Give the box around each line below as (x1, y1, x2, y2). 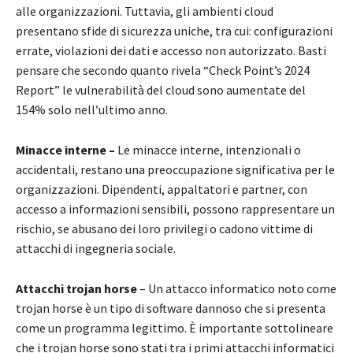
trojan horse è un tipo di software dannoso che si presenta (16, 300, 325, 317)
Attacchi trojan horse (16, 281, 137, 297)
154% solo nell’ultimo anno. (16, 102, 168, 118)
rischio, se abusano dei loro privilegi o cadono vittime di (16, 221, 313, 237)
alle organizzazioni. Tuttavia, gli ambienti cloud (16, 3, 273, 20)
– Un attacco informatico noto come (137, 281, 336, 297)
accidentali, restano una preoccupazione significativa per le (16, 162, 335, 178)
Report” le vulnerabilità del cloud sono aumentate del (16, 82, 306, 98)
